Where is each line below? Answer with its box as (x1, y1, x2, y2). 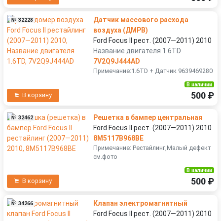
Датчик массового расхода (93, 15, 188, 24)
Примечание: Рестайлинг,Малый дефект (93, 144, 211, 151)
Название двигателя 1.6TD (93, 46, 181, 55)
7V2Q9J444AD (93, 57, 140, 65)
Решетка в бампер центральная (93, 113, 202, 121)
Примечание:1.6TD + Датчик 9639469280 (93, 67, 213, 74)
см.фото (93, 152, 117, 160)
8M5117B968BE (93, 134, 144, 142)
